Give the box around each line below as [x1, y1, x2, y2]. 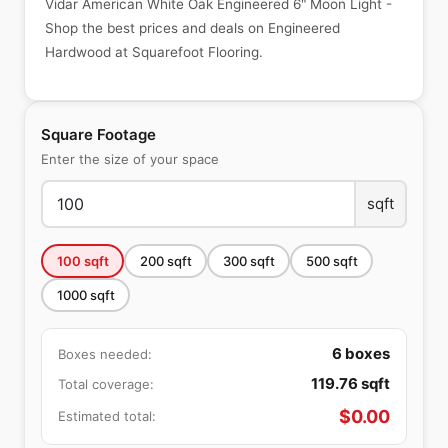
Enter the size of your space [41, 151, 219, 167]
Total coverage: [58, 375, 154, 392]
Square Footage [41, 125, 156, 144]
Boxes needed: [58, 345, 152, 362]
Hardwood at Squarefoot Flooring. [45, 44, 263, 60]
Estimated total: [58, 408, 156, 424]
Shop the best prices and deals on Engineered [45, 20, 340, 36]
